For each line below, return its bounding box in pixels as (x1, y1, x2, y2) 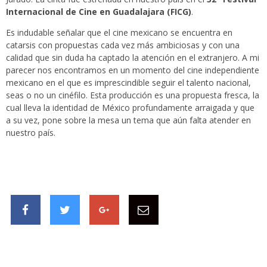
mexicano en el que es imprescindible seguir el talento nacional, (6, 77, 251, 89)
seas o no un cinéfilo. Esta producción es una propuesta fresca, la (6, 89, 259, 101)
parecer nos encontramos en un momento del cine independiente (6, 64, 259, 76)
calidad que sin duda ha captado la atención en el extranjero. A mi (6, 52, 259, 64)
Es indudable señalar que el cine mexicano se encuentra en (6, 27, 232, 39)
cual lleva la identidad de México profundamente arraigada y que (6, 102, 254, 114)
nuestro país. (6, 127, 55, 139)
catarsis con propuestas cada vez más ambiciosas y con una (6, 39, 240, 51)
